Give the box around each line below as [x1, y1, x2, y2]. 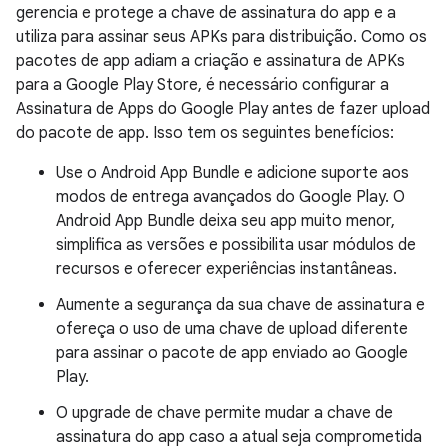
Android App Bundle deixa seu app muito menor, [56, 211, 395, 231]
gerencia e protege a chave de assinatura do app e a [16, 3, 396, 23]
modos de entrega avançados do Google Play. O [56, 187, 405, 207]
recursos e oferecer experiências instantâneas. [56, 259, 397, 279]
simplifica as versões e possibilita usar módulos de [56, 235, 416, 255]
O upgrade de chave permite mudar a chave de [56, 403, 393, 423]
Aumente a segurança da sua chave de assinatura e [56, 295, 425, 315]
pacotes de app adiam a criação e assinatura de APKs [16, 51, 405, 71]
